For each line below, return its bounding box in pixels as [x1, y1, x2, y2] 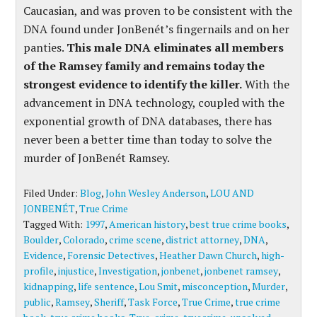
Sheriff [94, 295, 125, 309]
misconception [182, 279, 248, 293]
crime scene [109, 233, 162, 246]
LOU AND [210, 186, 255, 200]
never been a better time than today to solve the [23, 132, 272, 147]
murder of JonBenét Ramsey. [23, 150, 171, 166]
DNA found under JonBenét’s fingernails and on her [23, 21, 290, 37]
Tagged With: [23, 217, 86, 231]
